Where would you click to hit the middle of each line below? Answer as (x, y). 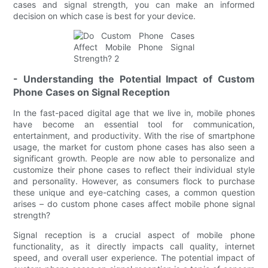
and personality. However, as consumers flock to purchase (134, 181)
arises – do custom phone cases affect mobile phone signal (134, 203)
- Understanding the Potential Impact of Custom (134, 79)
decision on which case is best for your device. (105, 16)
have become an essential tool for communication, (134, 124)
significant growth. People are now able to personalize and (134, 158)
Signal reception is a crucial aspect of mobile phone (134, 234)
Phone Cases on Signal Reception (92, 92)
